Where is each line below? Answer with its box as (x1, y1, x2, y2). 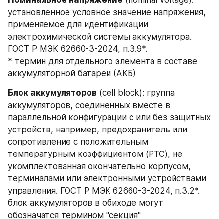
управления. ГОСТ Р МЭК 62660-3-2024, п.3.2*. (8, 185, 200, 196)
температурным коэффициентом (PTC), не (8, 149, 182, 159)
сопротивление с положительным (8, 136, 148, 147)
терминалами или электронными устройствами (8, 173, 206, 183)
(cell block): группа (97, 88, 175, 98)
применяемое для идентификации (8, 19, 148, 29)
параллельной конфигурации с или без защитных (8, 112, 211, 122)
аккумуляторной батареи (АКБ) (8, 68, 136, 78)
